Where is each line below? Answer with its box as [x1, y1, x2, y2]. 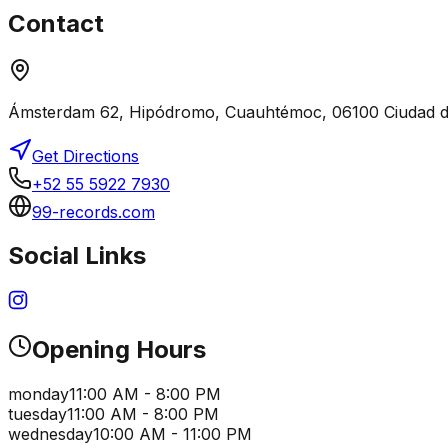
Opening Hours [32, 335, 206, 365]
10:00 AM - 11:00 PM [93, 424, 252, 445]
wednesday [8, 424, 93, 445]
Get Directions [32, 145, 139, 166]
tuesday [8, 404, 67, 425]
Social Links [8, 241, 146, 271]
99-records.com [32, 201, 155, 222]
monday [8, 384, 69, 405]
